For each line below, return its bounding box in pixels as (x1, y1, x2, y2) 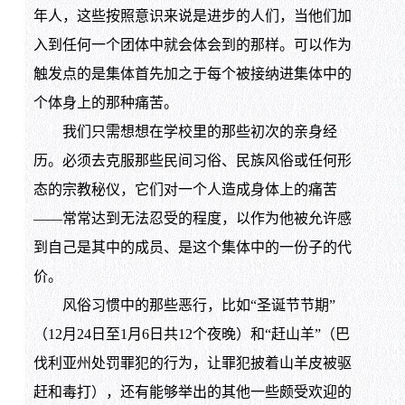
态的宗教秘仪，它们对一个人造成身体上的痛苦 (33, 182, 337, 198)
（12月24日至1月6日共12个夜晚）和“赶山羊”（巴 (33, 326, 350, 343)
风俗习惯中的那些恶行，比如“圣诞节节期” (33, 297, 335, 314)
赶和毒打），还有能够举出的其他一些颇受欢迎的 (33, 384, 352, 400)
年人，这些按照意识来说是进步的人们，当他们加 (33, 8, 352, 24)
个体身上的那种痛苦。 (33, 95, 178, 111)
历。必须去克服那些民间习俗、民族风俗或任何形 (33, 153, 352, 169)
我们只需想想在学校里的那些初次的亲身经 (33, 124, 337, 140)
